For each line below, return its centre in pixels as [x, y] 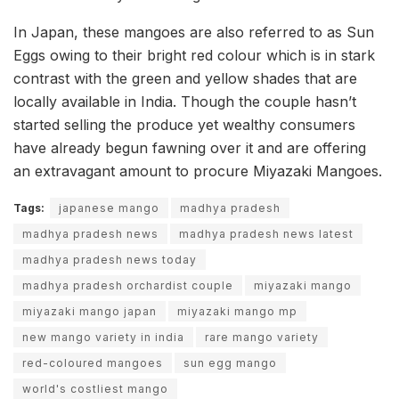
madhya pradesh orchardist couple [128, 285]
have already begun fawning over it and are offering [190, 147]
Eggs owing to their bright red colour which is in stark [194, 55]
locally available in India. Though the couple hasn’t [185, 101]
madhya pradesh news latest [266, 233]
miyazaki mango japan [90, 311]
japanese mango [109, 208]
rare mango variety [262, 337]
